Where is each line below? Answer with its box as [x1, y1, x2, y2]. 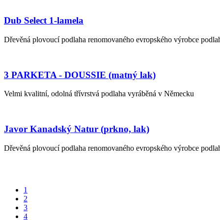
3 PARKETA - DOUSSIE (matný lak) [4, 69, 156, 80]
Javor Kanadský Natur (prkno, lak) [4, 124, 149, 135]
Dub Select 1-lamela [4, 15, 83, 26]
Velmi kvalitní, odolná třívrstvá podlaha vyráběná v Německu [4, 89, 194, 98]
